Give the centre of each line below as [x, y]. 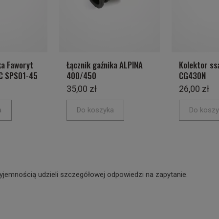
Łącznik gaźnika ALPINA [105, 65]
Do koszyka [95, 110]
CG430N [192, 76]
